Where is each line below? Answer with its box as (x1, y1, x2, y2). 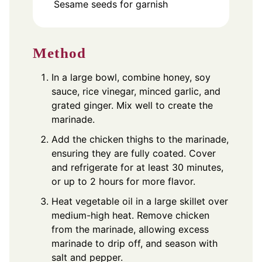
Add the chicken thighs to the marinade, (51, 133, 229, 146)
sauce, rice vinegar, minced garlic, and (51, 85, 220, 98)
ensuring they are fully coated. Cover (51, 147, 216, 160)
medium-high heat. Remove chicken (51, 209, 209, 222)
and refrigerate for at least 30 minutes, (51, 161, 223, 174)
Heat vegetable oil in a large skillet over (51, 195, 228, 208)
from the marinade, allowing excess (51, 223, 209, 236)
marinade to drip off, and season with (51, 237, 218, 250)
